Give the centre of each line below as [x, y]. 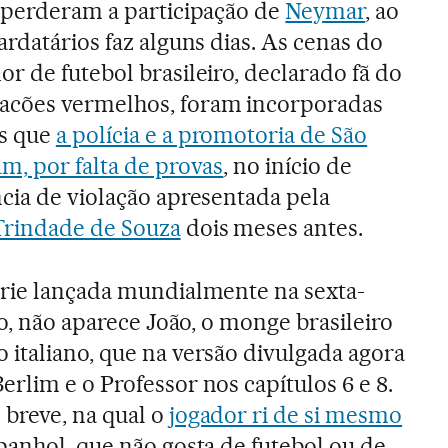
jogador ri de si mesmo [285, 414]
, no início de [288, 165]
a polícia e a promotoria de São [211, 134]
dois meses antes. [272, 227]
